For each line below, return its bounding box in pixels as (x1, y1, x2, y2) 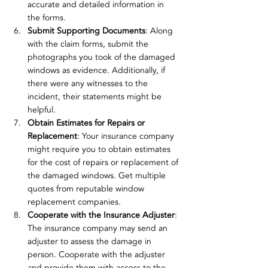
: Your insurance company (77, 130, 176, 142)
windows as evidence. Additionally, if (28, 65, 167, 77)
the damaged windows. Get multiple (28, 170, 168, 182)
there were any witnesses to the (28, 78, 150, 90)
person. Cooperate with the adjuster (28, 249, 167, 261)
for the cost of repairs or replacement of (28, 157, 181, 169)
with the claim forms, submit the (28, 38, 151, 50)
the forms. (28, 12, 66, 24)
